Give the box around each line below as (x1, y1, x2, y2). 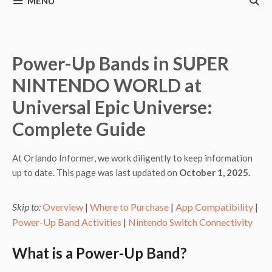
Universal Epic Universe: (12, 95, 212, 118)
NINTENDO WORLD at (12, 73, 202, 96)
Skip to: (12, 200, 41, 212)
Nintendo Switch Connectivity (128, 216, 253, 228)
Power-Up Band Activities (12, 216, 121, 228)
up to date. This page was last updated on (12, 166, 179, 178)
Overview (42, 200, 83, 212)
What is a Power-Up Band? (12, 244, 190, 262)
